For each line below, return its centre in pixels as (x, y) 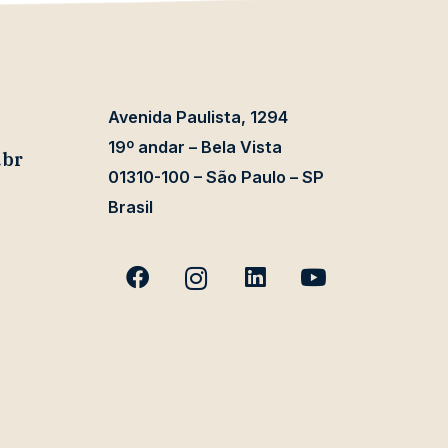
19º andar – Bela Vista (195, 147)
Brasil (131, 207)
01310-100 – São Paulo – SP (216, 177)
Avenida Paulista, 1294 (198, 117)
